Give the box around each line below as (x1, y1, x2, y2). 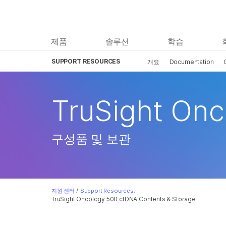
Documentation (169, 58, 214, 66)
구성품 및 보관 (51, 132, 131, 146)
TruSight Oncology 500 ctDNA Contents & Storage (51, 195, 196, 203)
